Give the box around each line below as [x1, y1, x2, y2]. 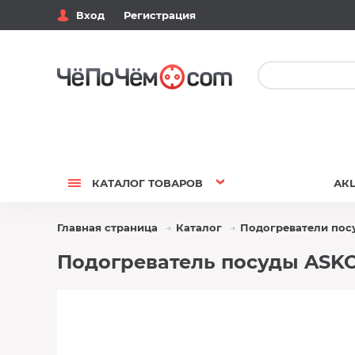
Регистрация [124, 9, 196, 21]
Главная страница [57, 221, 158, 234]
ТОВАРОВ [145, 177, 203, 189]
